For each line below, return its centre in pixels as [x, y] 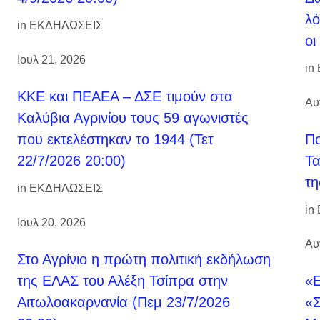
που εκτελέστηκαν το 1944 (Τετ [115, 139]
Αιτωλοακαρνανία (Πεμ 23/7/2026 [124, 302]
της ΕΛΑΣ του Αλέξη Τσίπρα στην [122, 280]
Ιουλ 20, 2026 [51, 222]
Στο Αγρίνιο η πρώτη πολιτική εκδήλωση [144, 259]
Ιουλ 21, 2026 [51, 59]
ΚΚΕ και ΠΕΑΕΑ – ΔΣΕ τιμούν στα [125, 96]
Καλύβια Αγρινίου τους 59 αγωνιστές [133, 117]
